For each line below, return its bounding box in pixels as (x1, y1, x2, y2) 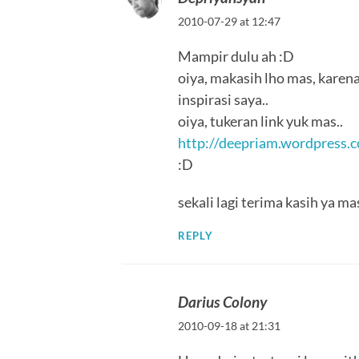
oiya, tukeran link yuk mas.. (178, 112, 343, 131)
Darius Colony (178, 292, 267, 312)
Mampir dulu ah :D (178, 47, 294, 66)
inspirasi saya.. (178, 91, 268, 109)
